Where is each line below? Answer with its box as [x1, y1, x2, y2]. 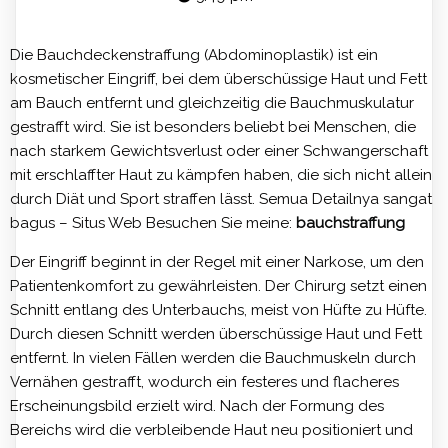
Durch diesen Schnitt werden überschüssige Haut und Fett [10, 325, 422, 343]
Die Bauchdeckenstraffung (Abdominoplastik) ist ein [10, 46, 378, 64]
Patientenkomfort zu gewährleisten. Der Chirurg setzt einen [10, 277, 427, 295]
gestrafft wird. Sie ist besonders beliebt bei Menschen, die [10, 118, 416, 136]
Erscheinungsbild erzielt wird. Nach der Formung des [10, 397, 384, 415]
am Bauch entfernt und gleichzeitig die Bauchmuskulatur [10, 94, 414, 112]
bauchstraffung [296, 214, 405, 232]
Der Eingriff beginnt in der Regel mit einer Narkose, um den [10, 253, 424, 271]
